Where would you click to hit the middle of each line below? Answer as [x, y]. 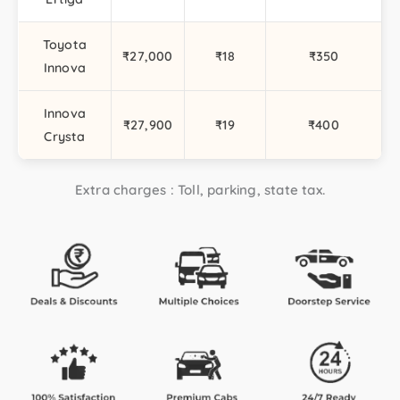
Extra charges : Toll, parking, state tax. [200, 190]
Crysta [65, 137]
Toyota [65, 45]
